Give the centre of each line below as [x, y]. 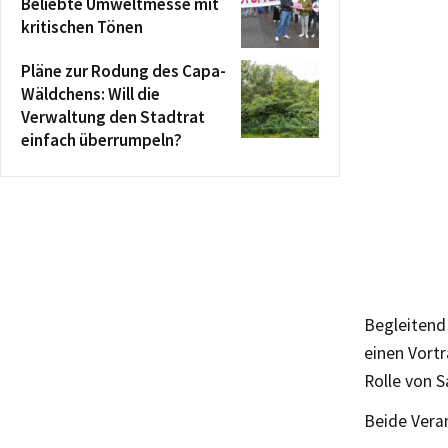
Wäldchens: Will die [90, 93]
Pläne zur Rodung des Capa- [123, 70]
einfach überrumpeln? [101, 139]
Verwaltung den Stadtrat [113, 116]
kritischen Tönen [82, 26]
